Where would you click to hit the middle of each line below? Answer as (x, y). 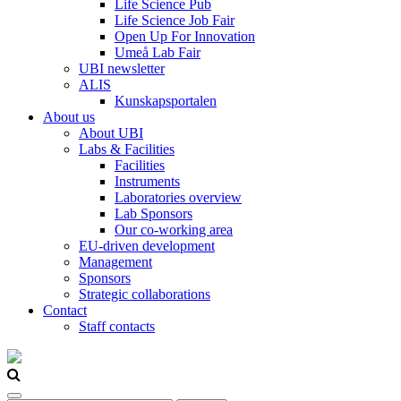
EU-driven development (147, 246)
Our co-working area (174, 230)
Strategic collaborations (145, 294)
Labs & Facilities (127, 149)
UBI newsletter (122, 68)
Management (115, 262)
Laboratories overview (178, 197)
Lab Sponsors (154, 213)
